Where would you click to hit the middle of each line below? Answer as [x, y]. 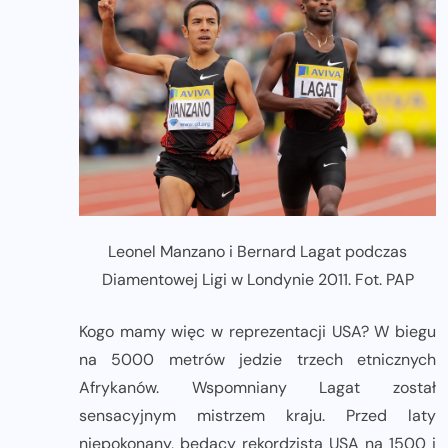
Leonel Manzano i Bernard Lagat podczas [257, 252]
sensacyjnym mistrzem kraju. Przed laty [257, 416]
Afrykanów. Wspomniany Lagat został [257, 388]
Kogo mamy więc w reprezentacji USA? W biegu [257, 332]
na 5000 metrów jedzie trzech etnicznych [257, 360]
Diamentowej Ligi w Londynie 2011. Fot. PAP [257, 280]
